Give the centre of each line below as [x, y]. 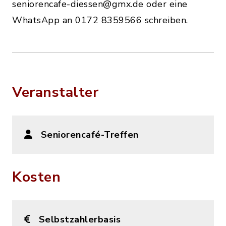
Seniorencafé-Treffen [90, 135]
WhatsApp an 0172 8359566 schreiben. [100, 20]
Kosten [36, 177]
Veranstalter [55, 93]
